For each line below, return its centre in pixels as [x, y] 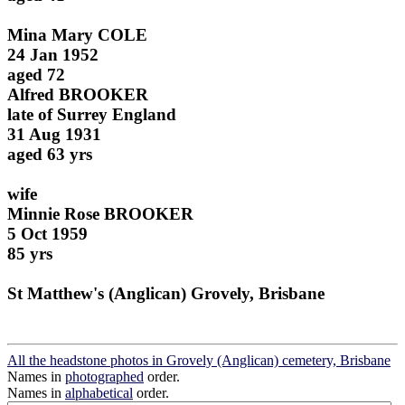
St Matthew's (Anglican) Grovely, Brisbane [166, 293]
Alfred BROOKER [78, 94]
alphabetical [99, 393]
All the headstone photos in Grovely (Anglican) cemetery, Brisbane [199, 361]
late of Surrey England [92, 114]
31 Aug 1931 [54, 134]
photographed [104, 377]
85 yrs [30, 253]
